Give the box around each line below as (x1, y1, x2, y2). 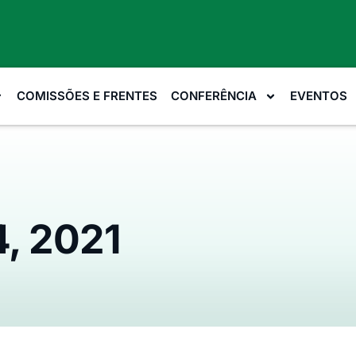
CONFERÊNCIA (170, 88, 257, 103)
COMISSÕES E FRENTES (16, 88, 157, 103)
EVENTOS (289, 88, 347, 103)
